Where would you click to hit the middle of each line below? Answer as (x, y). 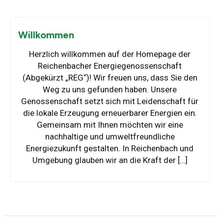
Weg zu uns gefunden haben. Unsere (110, 90)
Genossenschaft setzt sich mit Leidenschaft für (110, 101)
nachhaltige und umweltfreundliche (110, 137)
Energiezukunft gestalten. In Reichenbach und (110, 149)
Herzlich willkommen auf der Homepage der (110, 54)
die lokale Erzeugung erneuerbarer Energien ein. (110, 113)
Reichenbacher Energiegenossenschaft (110, 66)
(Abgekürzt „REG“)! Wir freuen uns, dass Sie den (110, 78)
